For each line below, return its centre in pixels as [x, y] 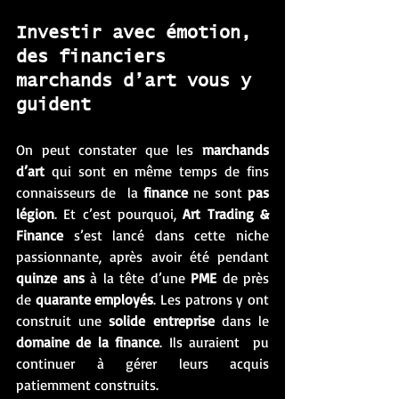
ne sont [218, 192]
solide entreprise [165, 321]
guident [53, 105]
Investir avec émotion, [139, 33]
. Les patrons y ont [212, 299]
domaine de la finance [88, 342]
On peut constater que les [109, 150]
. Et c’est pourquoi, [119, 214]
